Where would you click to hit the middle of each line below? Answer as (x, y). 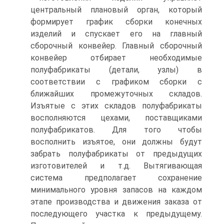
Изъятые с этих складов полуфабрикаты (116, 106)
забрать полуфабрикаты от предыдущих (116, 154)
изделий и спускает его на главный (116, 34)
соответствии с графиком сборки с (116, 82)
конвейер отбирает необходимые (116, 58)
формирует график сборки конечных (116, 22)
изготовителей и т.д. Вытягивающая (116, 166)
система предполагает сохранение (116, 178)
